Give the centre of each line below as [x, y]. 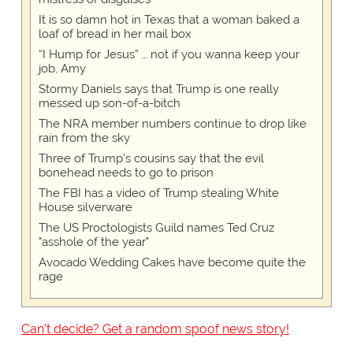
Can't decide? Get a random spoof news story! [155, 329]
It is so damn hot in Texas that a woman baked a [169, 20]
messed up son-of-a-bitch [109, 104]
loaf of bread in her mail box [115, 34]
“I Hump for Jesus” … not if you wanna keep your [169, 55]
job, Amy [62, 69]
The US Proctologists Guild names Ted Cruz [156, 228]
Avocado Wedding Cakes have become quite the [172, 263]
